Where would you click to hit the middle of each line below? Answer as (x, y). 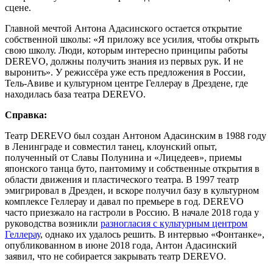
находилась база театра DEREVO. (75, 94)
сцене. (18, 7)
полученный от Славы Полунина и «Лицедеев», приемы (123, 157)
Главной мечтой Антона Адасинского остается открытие (123, 28)
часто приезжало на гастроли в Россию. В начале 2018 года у (132, 212)
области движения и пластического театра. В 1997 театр (122, 179)
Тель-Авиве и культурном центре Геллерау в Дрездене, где (126, 83)
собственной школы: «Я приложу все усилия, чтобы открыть (132, 39)
